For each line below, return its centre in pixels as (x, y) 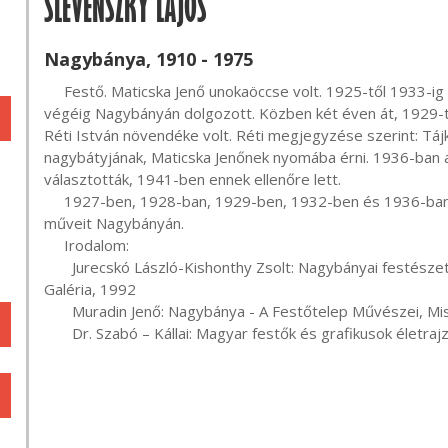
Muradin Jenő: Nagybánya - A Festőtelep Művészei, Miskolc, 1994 (58, 311)
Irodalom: (54, 245)
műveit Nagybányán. (114, 223)
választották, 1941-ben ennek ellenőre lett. (192, 179)
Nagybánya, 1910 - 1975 (148, 59)
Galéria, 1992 (90, 289)
